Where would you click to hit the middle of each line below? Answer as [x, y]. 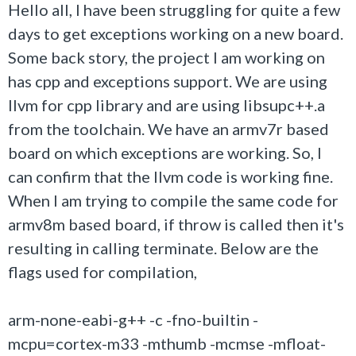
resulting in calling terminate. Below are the [163, 248]
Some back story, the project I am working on [166, 57]
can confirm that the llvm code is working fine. [170, 176]
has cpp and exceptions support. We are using [168, 81]
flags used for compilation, [103, 272]
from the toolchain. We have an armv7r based [168, 129]
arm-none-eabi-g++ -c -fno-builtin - [133, 319]
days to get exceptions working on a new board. [176, 33]
